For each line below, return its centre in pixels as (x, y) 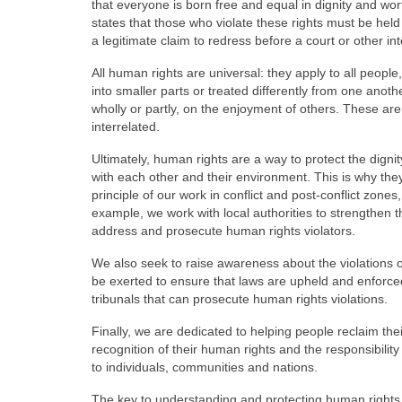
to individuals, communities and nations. (205, 367)
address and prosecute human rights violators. (223, 231)
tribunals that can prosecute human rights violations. (240, 299)
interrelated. (126, 127)
